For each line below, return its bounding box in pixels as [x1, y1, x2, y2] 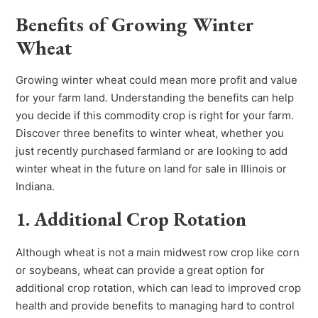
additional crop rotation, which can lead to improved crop [16, 281, 302, 295]
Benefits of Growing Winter [16, 11, 255, 38]
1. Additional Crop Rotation [16, 207, 247, 232]
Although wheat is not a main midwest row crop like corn [16, 246, 300, 260]
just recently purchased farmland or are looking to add [16, 144, 288, 158]
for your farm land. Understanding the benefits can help [16, 91, 295, 105]
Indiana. [16, 180, 55, 194]
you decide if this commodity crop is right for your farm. [16, 109, 295, 123]
